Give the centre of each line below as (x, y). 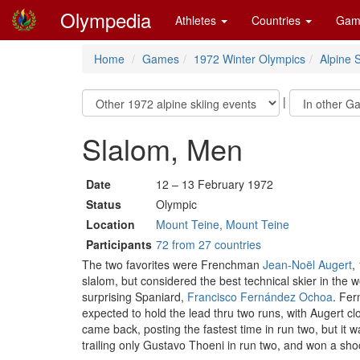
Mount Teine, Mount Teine (223, 224)
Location (110, 224)
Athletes (197, 20)
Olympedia (106, 20)
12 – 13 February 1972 (215, 184)
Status (104, 204)
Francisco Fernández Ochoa (260, 297)
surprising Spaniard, (135, 297)
